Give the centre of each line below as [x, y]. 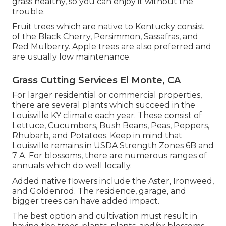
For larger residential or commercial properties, [107, 95]
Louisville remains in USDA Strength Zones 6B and [113, 146]
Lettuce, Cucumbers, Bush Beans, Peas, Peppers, [111, 126]
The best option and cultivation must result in [105, 216]
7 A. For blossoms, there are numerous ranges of [109, 156]
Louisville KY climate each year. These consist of [107, 116]
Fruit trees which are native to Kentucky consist [108, 27]
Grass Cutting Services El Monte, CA [96, 80]
